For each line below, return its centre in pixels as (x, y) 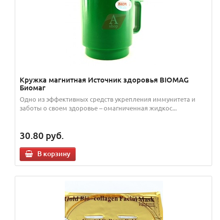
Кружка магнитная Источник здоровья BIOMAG (104, 80)
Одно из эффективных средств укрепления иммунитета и (108, 99)
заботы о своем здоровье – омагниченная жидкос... (98, 108)
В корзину (54, 154)
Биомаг (33, 88)
